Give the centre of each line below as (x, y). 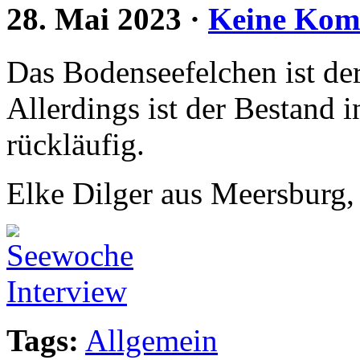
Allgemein (151, 341)
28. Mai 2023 (94, 19)
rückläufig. (76, 145)
